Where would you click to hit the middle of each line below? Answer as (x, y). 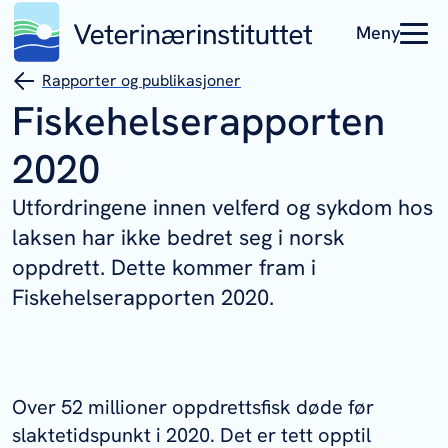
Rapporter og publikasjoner (141, 80)
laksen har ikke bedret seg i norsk (178, 237)
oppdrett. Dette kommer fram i (164, 267)
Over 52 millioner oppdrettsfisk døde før (193, 407)
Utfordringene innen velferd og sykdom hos (222, 207)
